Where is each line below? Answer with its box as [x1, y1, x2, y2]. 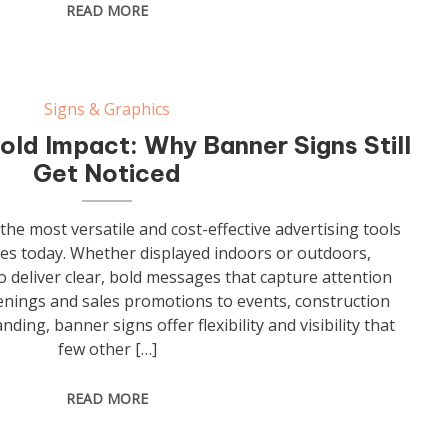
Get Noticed [33, 158, 182, 188]
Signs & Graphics [44, 98, 171, 120]
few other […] [57, 338, 157, 360]
